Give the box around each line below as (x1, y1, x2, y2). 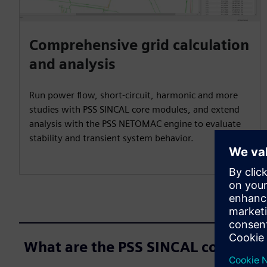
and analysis (29, 55, 116, 73)
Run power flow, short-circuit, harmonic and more (29, 89, 238, 101)
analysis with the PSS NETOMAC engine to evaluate (29, 117, 241, 129)
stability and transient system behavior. (29, 132, 194, 144)
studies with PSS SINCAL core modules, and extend (29, 103, 240, 115)
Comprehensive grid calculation (29, 36, 249, 54)
